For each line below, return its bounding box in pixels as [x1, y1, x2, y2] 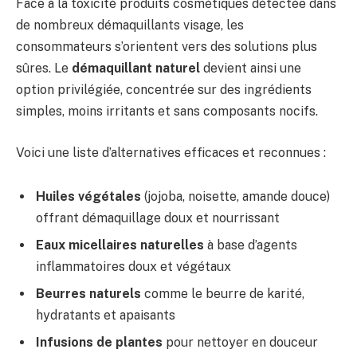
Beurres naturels [36, 286, 141, 302]
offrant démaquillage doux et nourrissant [36, 210, 280, 226]
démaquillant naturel [72, 61, 200, 76]
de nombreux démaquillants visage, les [16, 18, 244, 33]
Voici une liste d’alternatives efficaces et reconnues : [16, 144, 326, 160]
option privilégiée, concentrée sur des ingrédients [16, 82, 312, 98]
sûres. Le [16, 61, 72, 76]
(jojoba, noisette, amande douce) [141, 189, 330, 205]
